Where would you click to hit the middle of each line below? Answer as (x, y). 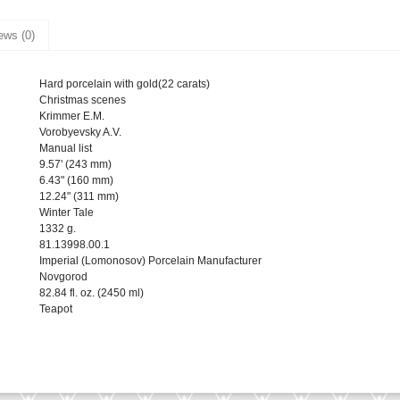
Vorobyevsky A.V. (80, 133)
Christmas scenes (83, 100)
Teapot (56, 309)
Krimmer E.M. (72, 117)
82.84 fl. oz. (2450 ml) (92, 293)
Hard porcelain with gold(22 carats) (125, 84)
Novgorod (63, 277)
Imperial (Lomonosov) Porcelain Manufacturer (150, 261)
